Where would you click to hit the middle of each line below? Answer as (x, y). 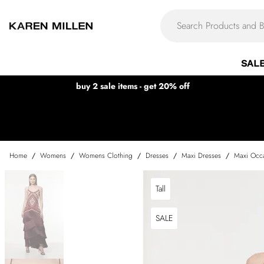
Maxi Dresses (201, 156)
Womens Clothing (106, 156)
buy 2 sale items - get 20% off (133, 86)
